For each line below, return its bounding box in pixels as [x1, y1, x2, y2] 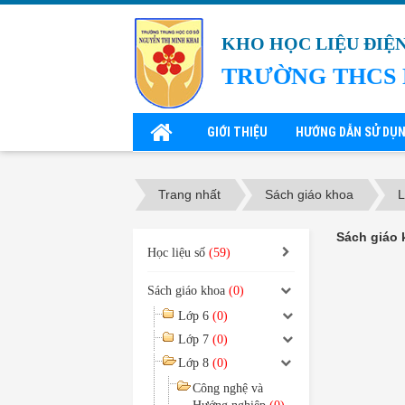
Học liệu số [147, 246, 209, 259]
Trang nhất [158, 187, 221, 202]
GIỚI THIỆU [207, 124, 268, 140]
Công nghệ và [193, 381, 263, 395]
